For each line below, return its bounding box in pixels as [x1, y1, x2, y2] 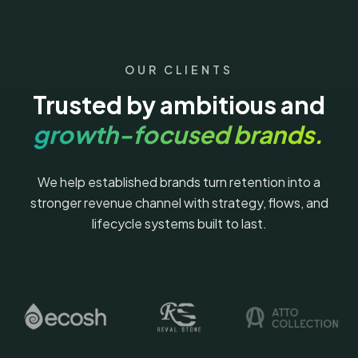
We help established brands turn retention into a [38, 173, 320, 191]
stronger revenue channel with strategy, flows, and [30, 194, 328, 212]
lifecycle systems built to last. [91, 215, 267, 233]
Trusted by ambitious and [33, 89, 325, 120]
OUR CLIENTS [124, 62, 234, 77]
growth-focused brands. [33, 118, 323, 149]
